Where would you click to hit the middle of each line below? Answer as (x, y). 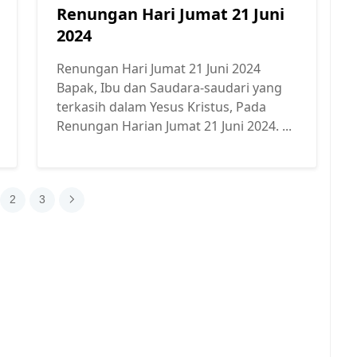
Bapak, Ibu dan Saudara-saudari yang (169, 88)
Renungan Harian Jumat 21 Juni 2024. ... (174, 126)
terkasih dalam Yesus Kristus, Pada (161, 107)
